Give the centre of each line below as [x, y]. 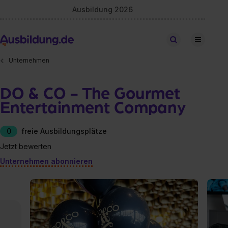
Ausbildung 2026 [103, 9]
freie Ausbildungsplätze [64, 131]
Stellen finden [201, 39]
